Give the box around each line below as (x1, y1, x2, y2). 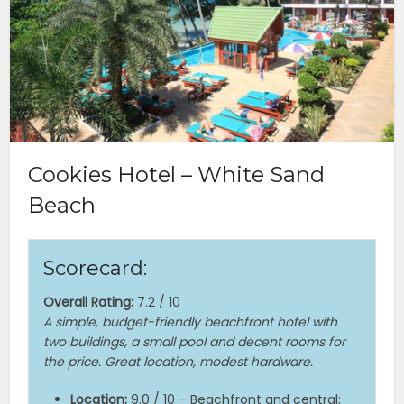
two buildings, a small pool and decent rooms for (43, 333, 346, 352)
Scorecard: (43, 256, 148, 281)
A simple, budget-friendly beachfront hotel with (43, 313, 338, 332)
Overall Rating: (43, 293, 134, 312)
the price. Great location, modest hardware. (43, 353, 314, 372)
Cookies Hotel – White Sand (28, 161, 326, 188)
